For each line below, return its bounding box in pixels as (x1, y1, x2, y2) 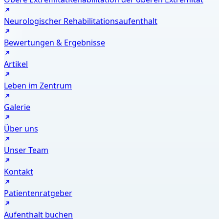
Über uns (4, 123, 38, 134)
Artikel (4, 59, 28, 69)
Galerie (4, 102, 30, 112)
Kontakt (4, 166, 33, 177)
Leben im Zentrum (4, 80, 72, 91)
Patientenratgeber (4, 188, 72, 198)
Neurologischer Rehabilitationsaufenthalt (4, 16, 157, 26)
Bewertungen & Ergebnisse (4, 37, 105, 48)
